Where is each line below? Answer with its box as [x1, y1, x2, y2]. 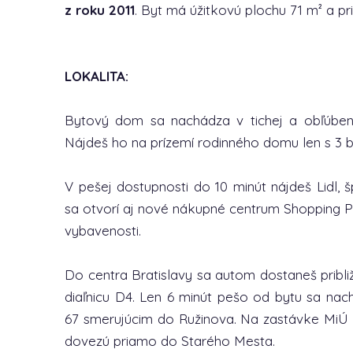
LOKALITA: [65, 68, 128, 84]
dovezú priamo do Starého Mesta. [65, 333, 275, 349]
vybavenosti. [65, 222, 141, 239]
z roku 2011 [65, 2, 135, 18]
